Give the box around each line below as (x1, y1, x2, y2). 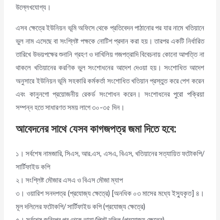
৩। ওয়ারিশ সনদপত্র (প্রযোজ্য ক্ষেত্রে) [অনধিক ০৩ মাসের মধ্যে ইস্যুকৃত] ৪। (16, 189, 204, 197)
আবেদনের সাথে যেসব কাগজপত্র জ (16, 121, 135, 137)
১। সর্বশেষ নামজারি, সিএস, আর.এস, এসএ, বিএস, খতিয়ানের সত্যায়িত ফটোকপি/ (16, 149, 204, 158)
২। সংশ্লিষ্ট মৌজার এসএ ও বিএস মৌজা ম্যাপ (16, 175, 123, 184)
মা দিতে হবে (135, 121, 174, 137)
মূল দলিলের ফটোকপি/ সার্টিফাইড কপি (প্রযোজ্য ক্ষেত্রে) (16, 202, 146, 211)
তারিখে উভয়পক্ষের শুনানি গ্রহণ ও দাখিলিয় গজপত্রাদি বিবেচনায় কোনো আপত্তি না (16, 50, 204, 58)
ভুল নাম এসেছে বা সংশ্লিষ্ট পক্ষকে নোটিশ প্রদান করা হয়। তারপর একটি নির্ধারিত (16, 36, 204, 45)
